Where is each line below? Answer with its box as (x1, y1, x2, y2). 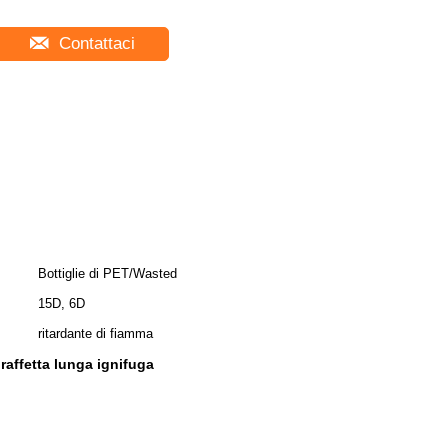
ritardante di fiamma (38, 326, 153, 341)
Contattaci (53, 34, 135, 53)
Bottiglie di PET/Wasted (38, 266, 177, 281)
